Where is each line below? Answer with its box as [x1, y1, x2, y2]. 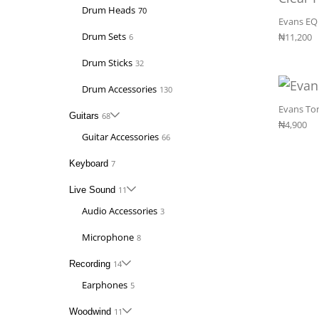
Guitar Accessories [81, 130, 159, 143]
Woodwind [68, 305, 111, 317]
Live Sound [68, 184, 115, 195]
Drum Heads [81, 3, 135, 16]
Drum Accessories [81, 82, 157, 95]
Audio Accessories [81, 204, 157, 217]
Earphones [81, 278, 127, 291]
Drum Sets [81, 29, 126, 43]
